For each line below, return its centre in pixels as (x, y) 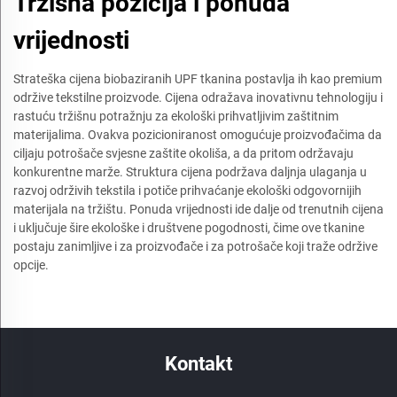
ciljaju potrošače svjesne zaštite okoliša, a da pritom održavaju (183, 153)
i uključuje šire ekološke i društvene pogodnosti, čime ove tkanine (189, 227)
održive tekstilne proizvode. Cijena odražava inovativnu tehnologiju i (198, 97)
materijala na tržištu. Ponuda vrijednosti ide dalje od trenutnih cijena (198, 209)
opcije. (31, 265)
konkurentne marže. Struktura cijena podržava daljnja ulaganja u (190, 171)
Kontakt (198, 363)
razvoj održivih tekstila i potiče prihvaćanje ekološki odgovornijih (187, 190)
